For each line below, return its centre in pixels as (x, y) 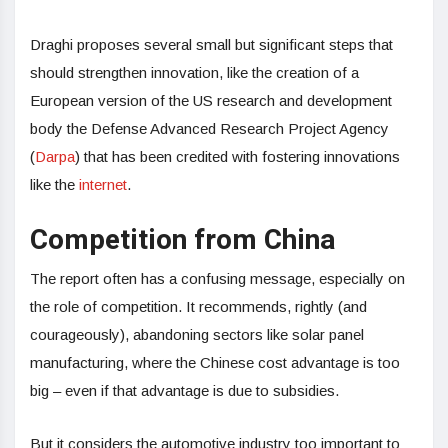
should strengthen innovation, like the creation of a (194, 73)
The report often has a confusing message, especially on (217, 279)
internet (103, 185)
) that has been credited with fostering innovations (237, 157)
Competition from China (183, 241)
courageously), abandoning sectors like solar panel (197, 335)
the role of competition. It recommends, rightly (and (198, 307)
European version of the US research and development (211, 101)
